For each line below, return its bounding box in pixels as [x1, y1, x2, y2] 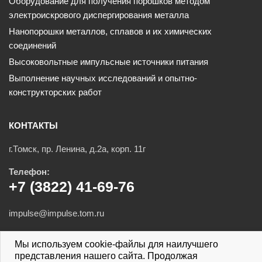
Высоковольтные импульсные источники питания [9, 57, 208, 67]
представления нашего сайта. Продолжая [15, 251, 198, 261]
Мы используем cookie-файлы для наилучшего [15, 239, 218, 249]
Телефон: [9, 167, 50, 177]
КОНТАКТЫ [9, 120, 58, 130]
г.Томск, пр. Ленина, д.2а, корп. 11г [9, 144, 146, 154]
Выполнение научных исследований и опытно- [9, 73, 197, 83]
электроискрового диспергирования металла [9, 10, 189, 20]
